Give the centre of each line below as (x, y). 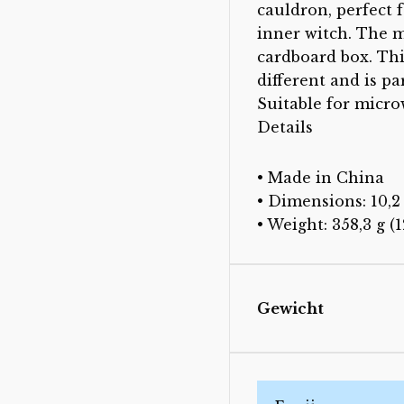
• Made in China (321, 178)
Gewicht (290, 308)
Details (285, 127)
